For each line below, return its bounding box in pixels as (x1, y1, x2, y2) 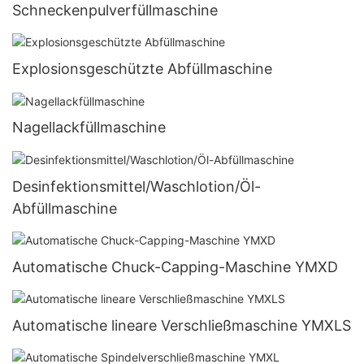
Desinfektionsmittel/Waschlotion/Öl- (12, 177, 261, 195)
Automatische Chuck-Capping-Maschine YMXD (12, 258, 338, 275)
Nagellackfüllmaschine (12, 119, 166, 136)
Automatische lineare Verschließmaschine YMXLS (12, 316, 351, 334)
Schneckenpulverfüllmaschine (12, 2, 218, 19)
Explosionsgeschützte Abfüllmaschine (12, 60, 272, 78)
